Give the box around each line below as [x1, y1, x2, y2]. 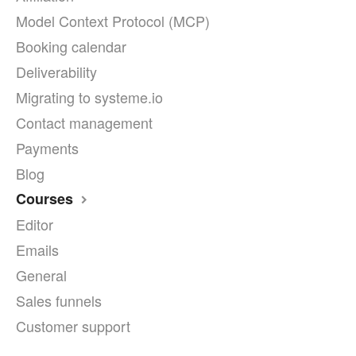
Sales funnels [16, 290, 102, 311]
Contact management [16, 112, 153, 133]
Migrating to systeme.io [16, 87, 163, 108]
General [16, 265, 67, 286]
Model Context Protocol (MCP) [16, 10, 210, 32]
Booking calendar [16, 36, 126, 57]
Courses [16, 188, 77, 210]
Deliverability [16, 61, 97, 83]
